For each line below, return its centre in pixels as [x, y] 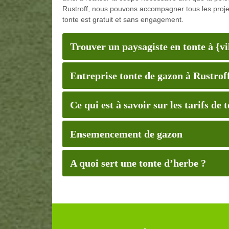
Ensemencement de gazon [126, 134]
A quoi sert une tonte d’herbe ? [138, 163]
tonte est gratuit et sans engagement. [123, 19]
